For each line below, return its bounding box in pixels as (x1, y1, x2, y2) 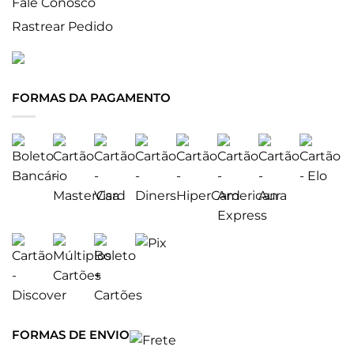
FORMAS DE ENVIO (12, 327, 130, 343)
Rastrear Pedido (12, 18, 113, 34)
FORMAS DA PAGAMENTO (12, 89, 171, 105)
